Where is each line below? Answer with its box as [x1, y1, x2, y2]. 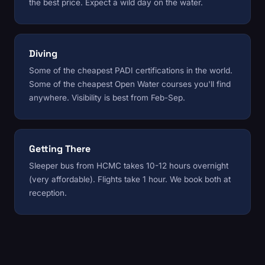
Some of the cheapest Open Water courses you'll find [29, 79, 231, 89]
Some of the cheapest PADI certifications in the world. [29, 66, 232, 76]
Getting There [29, 143, 91, 156]
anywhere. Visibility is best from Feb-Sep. [29, 93, 185, 103]
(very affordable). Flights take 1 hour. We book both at [29, 174, 231, 185]
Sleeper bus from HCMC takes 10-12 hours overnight [29, 161, 228, 171]
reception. [29, 188, 67, 198]
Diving [29, 47, 57, 60]
